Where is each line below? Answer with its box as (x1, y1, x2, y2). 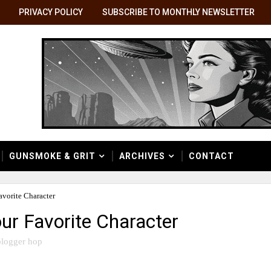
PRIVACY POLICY (19, 7, 83, 17)
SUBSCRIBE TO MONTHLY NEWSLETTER (102, 7, 255, 17)
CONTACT (189, 151, 234, 161)
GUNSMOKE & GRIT (9, 151, 96, 161)
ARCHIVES (119, 151, 165, 161)
